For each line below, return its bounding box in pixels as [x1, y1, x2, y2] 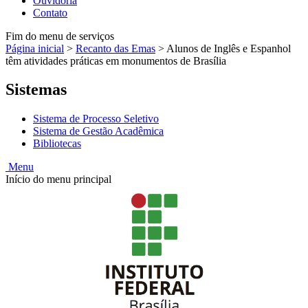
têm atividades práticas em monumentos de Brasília [5, 54, 226, 67]
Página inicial [5, 42, 64, 54]
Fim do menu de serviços [5, 30, 114, 42]
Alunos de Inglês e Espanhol [166, 42, 291, 54]
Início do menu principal [5, 173, 111, 186]
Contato [33, 6, 67, 19]
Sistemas [5, 80, 67, 99]
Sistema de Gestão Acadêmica [33, 125, 164, 137]
